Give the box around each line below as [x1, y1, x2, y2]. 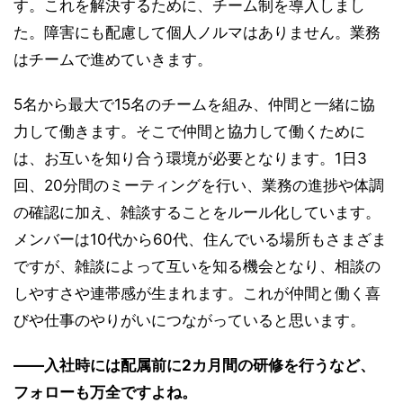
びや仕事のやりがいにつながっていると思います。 [13, 311, 365, 330]
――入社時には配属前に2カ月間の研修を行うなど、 [13, 356, 375, 375]
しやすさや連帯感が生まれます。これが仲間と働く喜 [13, 284, 381, 303]
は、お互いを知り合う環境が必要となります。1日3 [13, 149, 367, 168]
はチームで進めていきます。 [13, 50, 212, 69]
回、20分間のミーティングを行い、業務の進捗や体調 [13, 176, 384, 195]
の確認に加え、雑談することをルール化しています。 [13, 203, 381, 222]
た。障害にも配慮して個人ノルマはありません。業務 [13, 23, 381, 42]
